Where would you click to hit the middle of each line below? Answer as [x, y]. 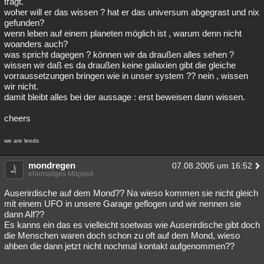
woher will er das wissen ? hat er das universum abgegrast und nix [132, 12]
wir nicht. [21, 86]
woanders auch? [36, 44]
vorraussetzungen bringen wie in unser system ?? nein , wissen [126, 76]
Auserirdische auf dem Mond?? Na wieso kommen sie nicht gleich [131, 193]
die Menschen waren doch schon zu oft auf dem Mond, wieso [122, 235]
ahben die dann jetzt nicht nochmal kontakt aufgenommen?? [119, 246]
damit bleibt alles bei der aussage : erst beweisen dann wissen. [125, 97]
